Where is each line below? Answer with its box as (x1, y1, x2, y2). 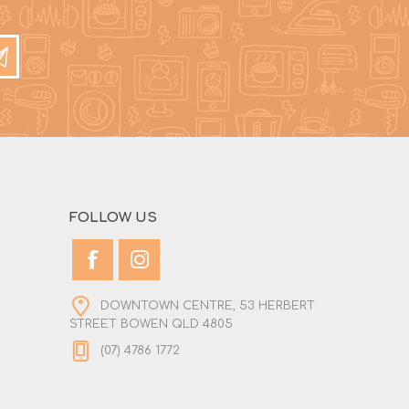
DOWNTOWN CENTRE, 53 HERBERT (100, 299, 315, 312)
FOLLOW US (69, 209, 157, 225)
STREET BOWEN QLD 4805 (69, 317, 233, 330)
